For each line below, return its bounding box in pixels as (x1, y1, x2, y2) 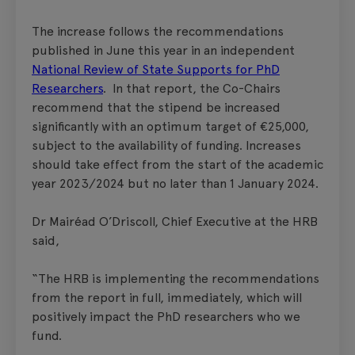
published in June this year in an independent (32, 42, 295, 58)
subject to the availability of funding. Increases (32, 137, 301, 153)
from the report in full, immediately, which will (32, 289, 302, 305)
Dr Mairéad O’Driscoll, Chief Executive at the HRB (32, 213, 318, 229)
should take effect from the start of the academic (32, 156, 323, 172)
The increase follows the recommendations (32, 23, 284, 39)
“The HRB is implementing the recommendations (32, 270, 319, 286)
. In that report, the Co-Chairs (103, 80, 281, 96)
